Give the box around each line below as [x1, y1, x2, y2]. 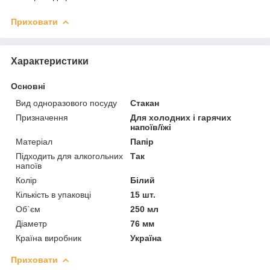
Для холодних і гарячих [130, 112, 232, 122]
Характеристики [11, 55, 89, 66]
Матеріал [16, 136, 52, 146]
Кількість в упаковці [16, 189, 91, 199]
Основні [11, 81, 45, 91]
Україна [130, 233, 162, 243]
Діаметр [16, 218, 47, 228]
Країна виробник [16, 233, 81, 243]
